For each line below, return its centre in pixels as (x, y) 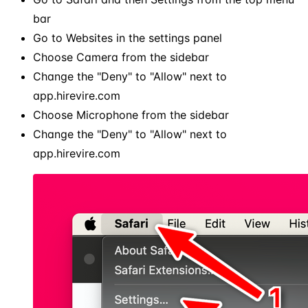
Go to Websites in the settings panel (128, 37)
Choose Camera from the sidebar (121, 57)
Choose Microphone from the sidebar (131, 114)
